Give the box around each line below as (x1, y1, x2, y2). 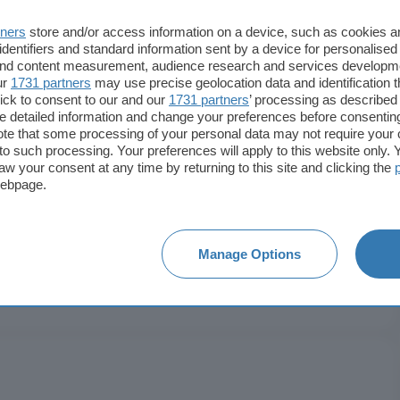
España (321, 45, 365, 65)
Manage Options (198, 246, 301, 262)
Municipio (39, 89, 101, 110)
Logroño (312, 89, 365, 110)
